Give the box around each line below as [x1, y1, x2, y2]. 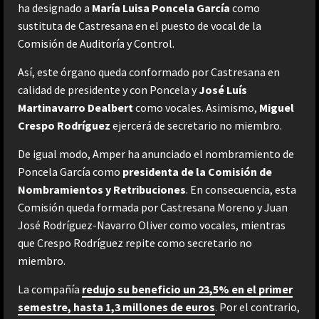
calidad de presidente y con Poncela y [18, 82, 199, 97]
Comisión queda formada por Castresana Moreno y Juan [18, 199, 288, 214]
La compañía [18, 281, 82, 296]
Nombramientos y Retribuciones [18, 182, 186, 197]
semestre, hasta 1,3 [18, 299, 122, 314]
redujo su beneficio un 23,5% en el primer [82, 281, 293, 296]
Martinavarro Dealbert [18, 100, 133, 115]
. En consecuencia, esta [186, 182, 296, 197]
